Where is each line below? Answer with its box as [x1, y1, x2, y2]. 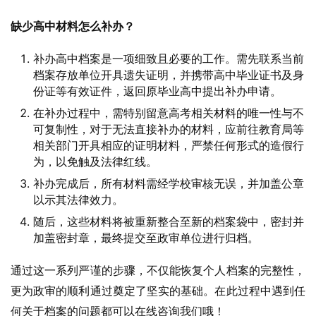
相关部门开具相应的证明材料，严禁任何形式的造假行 [33, 139, 304, 152]
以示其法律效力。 [33, 193, 123, 206]
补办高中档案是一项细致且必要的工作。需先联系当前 [33, 52, 304, 65]
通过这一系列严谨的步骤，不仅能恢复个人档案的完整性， [11, 264, 305, 276]
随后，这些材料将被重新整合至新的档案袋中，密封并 [33, 215, 304, 228]
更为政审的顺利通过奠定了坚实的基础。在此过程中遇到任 [11, 284, 305, 297]
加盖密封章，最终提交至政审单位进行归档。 [33, 231, 259, 244]
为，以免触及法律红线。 [33, 155, 157, 168]
